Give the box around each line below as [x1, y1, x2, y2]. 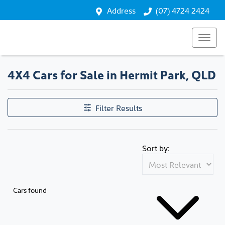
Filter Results [95, 102, 142, 113]
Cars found [13, 184, 47, 195]
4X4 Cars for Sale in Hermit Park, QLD [8, 66, 216, 82]
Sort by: [142, 142, 170, 153]
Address [107, 5, 136, 16]
